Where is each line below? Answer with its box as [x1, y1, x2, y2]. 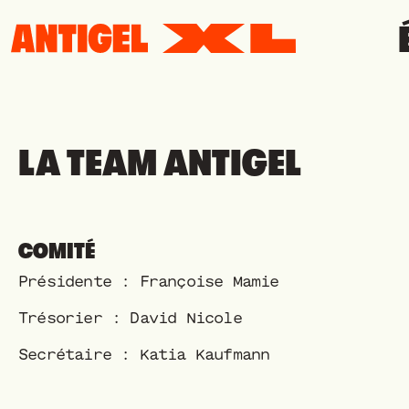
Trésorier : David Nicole [18, 310, 242, 325]
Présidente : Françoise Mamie [18, 274, 279, 288]
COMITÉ [18, 238, 95, 264]
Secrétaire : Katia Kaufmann [18, 347, 270, 362]
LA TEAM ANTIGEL [18, 142, 301, 184]
